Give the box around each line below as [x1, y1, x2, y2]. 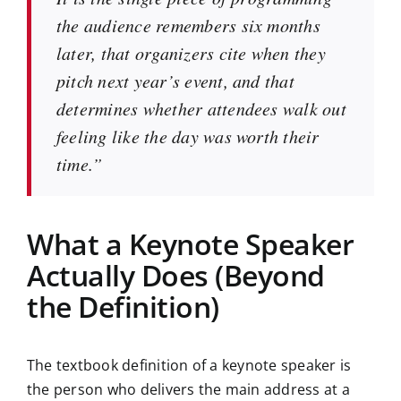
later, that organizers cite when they [55, 40, 326, 64]
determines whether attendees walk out [55, 96, 346, 120]
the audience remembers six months [55, 13, 320, 37]
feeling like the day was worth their [55, 124, 320, 148]
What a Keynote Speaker [26, 224, 354, 263]
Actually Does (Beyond [26, 255, 325, 294]
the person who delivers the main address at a [26, 379, 350, 399]
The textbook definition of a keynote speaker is [26, 354, 352, 375]
